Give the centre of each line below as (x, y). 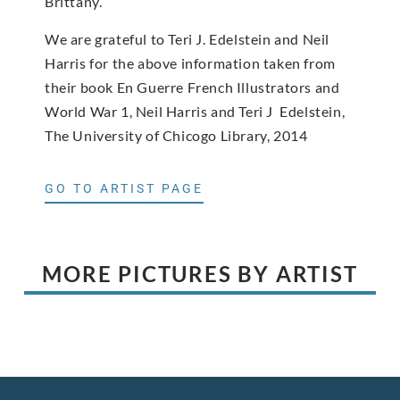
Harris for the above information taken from (190, 62)
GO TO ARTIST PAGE (124, 189)
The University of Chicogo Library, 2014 (176, 135)
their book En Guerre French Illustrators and (192, 87)
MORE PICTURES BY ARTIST (200, 274)
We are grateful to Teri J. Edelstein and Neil (187, 38)
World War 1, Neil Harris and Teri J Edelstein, (195, 111)
